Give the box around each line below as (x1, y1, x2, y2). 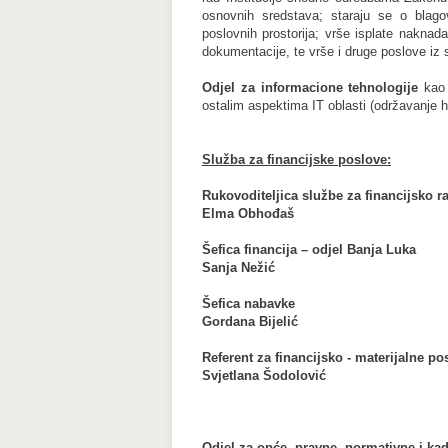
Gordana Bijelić (202, 314, 298, 329)
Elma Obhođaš (202, 206, 294, 221)
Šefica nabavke (202, 296, 295, 311)
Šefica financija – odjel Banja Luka (202, 242, 416, 257)
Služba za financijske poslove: (202, 152, 391, 167)
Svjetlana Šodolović (202, 368, 326, 383)
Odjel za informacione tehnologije (202, 80, 425, 95)
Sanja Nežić (202, 260, 275, 275)
